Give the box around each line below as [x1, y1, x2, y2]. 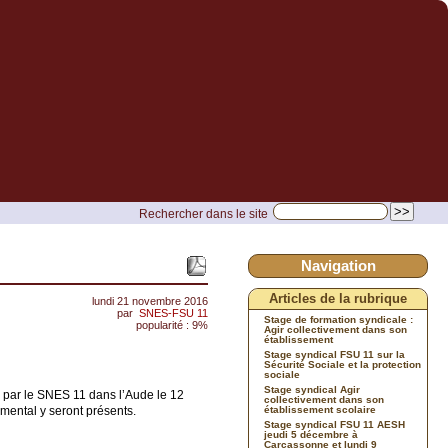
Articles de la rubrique [269, 292, 407, 306]
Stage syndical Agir [264, 384, 360, 395]
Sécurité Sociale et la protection [264, 359, 421, 370]
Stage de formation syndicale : [264, 314, 413, 325]
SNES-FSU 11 [139, 307, 208, 319]
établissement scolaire [264, 404, 376, 415]
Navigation [300, 257, 376, 274]
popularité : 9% [136, 319, 208, 331]
